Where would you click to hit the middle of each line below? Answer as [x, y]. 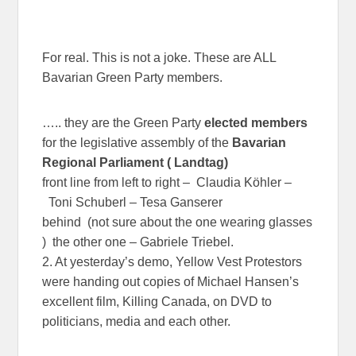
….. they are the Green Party [122, 122]
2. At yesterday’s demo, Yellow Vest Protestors [172, 261]
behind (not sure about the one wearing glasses [178, 222]
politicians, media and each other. [137, 321]
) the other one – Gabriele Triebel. [138, 242]
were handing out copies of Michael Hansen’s [171, 281]
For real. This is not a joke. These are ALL [159, 57]
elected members [256, 122]
